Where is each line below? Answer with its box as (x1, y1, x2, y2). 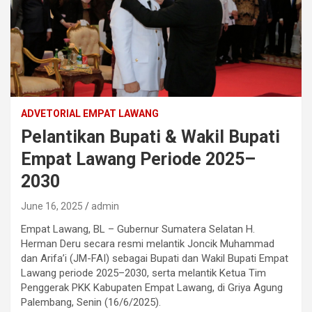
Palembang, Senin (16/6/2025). (21, 296, 161, 309)
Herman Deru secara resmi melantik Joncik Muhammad (21, 237, 274, 251)
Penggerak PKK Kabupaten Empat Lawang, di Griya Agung (21, 281, 283, 295)
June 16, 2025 (21, 201, 83, 212)
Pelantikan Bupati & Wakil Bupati (21, 127, 280, 148)
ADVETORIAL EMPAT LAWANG (21, 108, 159, 120)
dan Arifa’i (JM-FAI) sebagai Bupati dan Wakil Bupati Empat (21, 252, 288, 265)
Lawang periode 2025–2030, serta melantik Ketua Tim (21, 267, 266, 280)
